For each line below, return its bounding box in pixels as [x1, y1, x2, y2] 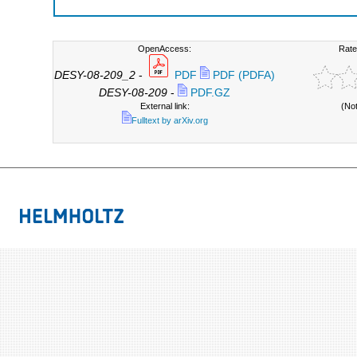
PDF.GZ [187, 87, 231, 99]
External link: [139, 101, 190, 111]
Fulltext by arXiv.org [131, 116, 208, 125]
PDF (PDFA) [210, 69, 276, 81]
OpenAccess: [138, 44, 192, 53]
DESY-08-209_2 [54, 69, 136, 81]
